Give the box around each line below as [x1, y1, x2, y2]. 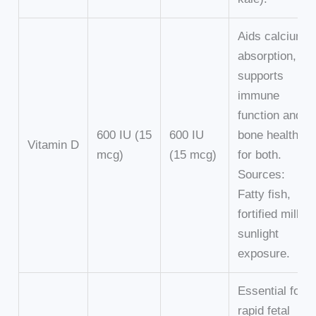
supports [238, 69, 284, 83]
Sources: [238, 168, 286, 182]
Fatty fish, [238, 188, 291, 202]
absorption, [238, 49, 297, 63]
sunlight [238, 227, 279, 241]
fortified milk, [238, 207, 307, 221]
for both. [238, 148, 282, 162]
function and [238, 109, 303, 123]
